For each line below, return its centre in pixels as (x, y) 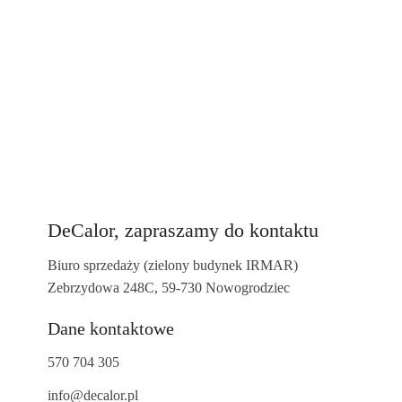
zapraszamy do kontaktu (218, 230)
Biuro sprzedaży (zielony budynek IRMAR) (172, 265)
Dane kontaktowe (110, 328)
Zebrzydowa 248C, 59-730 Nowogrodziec (168, 287)
